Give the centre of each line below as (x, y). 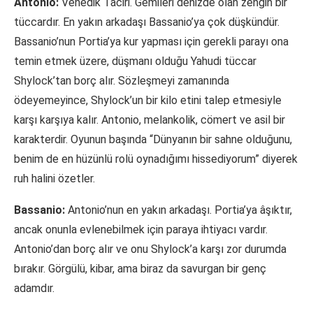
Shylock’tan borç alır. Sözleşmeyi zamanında (122, 81)
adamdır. (34, 289)
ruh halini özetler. (54, 179)
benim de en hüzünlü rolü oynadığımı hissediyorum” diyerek (156, 159)
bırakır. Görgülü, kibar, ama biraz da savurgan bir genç (140, 269)
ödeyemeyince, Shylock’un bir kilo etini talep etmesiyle (148, 101)
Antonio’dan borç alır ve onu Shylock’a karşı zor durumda (150, 249)
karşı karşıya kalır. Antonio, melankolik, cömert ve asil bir (150, 120)
